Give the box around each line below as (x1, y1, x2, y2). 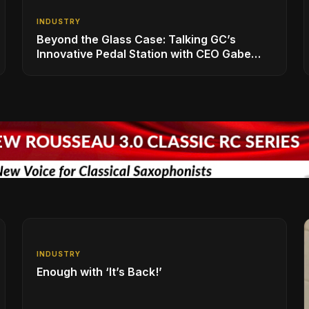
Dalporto (37, 61, 84, 75)
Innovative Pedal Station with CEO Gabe (37, 46, 251, 61)
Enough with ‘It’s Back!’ (37, 264, 162, 279)
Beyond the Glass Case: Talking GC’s (37, 32, 236, 46)
